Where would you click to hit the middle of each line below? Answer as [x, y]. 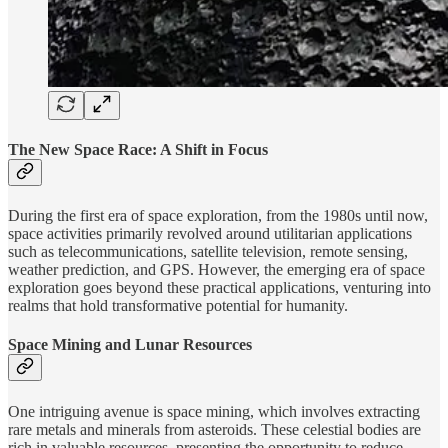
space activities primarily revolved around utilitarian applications [210, 234]
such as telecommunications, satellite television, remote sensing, [208, 252]
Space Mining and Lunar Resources [130, 345]
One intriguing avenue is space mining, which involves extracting [214, 411]
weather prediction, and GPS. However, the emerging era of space [216, 270]
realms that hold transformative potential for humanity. [178, 306]
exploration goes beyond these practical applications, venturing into [219, 288]
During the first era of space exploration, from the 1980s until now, [218, 216]
